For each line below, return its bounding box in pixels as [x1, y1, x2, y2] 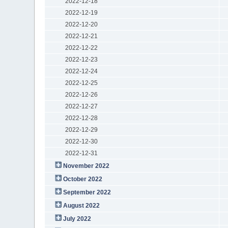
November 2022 [63, 162, 109, 169]
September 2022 [63, 188, 111, 196]
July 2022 [63, 215, 91, 222]
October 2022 [63, 175, 102, 183]
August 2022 [63, 202, 100, 209]
